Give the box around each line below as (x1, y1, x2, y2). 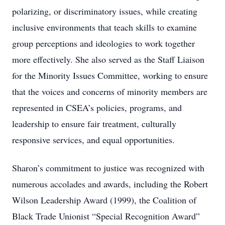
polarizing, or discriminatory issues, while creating (12, 5, 197, 17)
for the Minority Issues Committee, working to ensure (12, 69, 208, 81)
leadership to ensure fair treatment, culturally (12, 118, 176, 130)
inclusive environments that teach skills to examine (12, 21, 197, 33)
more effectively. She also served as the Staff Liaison (12, 53, 204, 65)
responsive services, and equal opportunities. (12, 134, 175, 146)
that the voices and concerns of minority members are (12, 85, 207, 97)
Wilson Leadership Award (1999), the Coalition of (12, 194, 196, 206)
